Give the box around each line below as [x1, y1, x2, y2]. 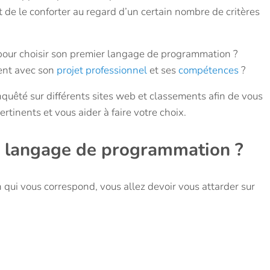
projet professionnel [56, 63, 147, 78]
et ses [146, 63, 178, 78]
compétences [178, 63, 239, 78]
